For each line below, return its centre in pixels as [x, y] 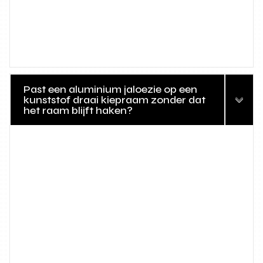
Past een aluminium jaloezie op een [111, 90]
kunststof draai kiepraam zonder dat [115, 100]
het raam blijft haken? [78, 111]
